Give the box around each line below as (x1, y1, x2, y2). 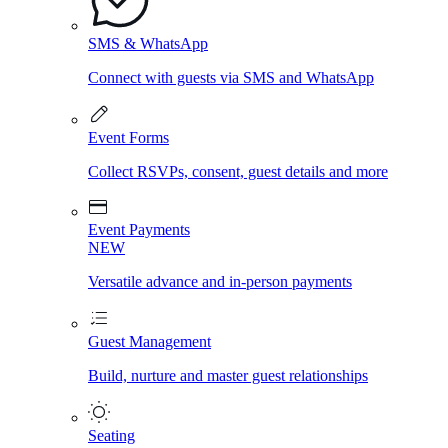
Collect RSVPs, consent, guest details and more (88, 163, 388, 180)
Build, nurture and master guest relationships (88, 367, 368, 384)
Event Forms (88, 129, 169, 146)
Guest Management (88, 333, 211, 350)
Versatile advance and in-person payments (88, 273, 352, 290)
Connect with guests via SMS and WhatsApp (88, 69, 374, 86)
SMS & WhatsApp (88, 35, 208, 52)
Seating (88, 427, 135, 444)
